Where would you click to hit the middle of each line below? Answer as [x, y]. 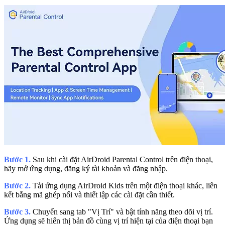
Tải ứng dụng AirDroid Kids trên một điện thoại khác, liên [125, 185]
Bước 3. [18, 211]
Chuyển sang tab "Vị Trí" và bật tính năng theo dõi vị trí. [123, 211]
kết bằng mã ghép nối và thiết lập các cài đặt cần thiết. [89, 194]
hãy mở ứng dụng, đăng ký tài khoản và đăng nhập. [86, 168]
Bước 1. [18, 159]
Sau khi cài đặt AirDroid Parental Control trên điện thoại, [123, 159]
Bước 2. [18, 185]
